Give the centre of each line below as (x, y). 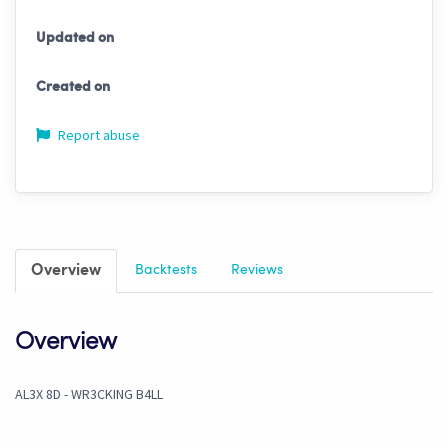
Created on (73, 87)
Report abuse (97, 135)
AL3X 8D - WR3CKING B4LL (89, 394)
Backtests (166, 270)
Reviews (257, 270)
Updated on (75, 38)
